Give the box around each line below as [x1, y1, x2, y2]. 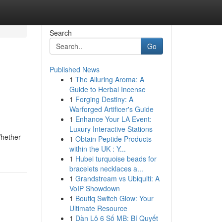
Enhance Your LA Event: [75, 114, 152, 124]
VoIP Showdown [69, 183, 120, 193]
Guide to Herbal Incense [69, 84, 146, 94]
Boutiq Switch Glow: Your [75, 193, 154, 203]
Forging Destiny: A [75, 94, 133, 104]
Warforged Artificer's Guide [69, 104, 154, 114]
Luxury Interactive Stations [69, 124, 153, 134]
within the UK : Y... [69, 144, 126, 154]
